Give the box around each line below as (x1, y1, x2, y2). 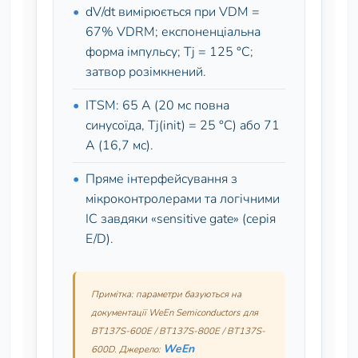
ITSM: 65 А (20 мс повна (86, 97, 229, 114)
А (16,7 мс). (86, 137, 153, 154)
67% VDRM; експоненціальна (86, 23, 261, 41)
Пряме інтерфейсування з (86, 170, 237, 188)
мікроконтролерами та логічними (86, 190, 280, 208)
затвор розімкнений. (86, 63, 206, 81)
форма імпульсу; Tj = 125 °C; (86, 43, 253, 61)
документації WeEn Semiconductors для (91, 306, 258, 319)
